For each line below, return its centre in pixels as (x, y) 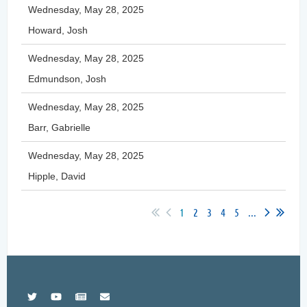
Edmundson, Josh (67, 78)
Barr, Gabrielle (59, 127)
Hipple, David (57, 176)
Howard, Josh (58, 30)
